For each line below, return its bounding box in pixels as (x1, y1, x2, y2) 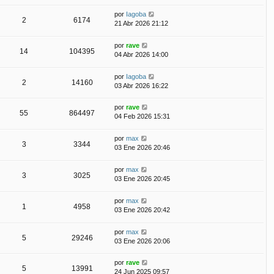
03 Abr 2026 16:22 (114, 81, 168, 89)
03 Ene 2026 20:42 (114, 206, 170, 213)
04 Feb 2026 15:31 (114, 112, 170, 120)
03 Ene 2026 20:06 (114, 237, 170, 245)
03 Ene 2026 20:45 (114, 174, 170, 182)
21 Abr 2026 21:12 (114, 19, 168, 27)
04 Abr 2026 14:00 (114, 50, 168, 58)
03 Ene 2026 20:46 (114, 143, 170, 151)
